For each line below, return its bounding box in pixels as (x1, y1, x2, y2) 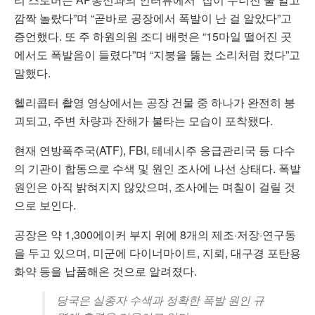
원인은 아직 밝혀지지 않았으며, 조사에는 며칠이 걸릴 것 (14, 179, 295, 195)
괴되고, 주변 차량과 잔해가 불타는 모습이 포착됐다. (14, 112, 273, 129)
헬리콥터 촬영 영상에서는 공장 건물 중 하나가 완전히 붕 (14, 94, 295, 111)
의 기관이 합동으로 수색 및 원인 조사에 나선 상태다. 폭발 (14, 160, 301, 177)
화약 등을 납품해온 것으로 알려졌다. (14, 263, 197, 280)
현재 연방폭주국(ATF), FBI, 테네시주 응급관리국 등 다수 (14, 142, 295, 159)
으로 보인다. (14, 197, 76, 214)
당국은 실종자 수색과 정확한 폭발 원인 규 (56, 292, 264, 309)
